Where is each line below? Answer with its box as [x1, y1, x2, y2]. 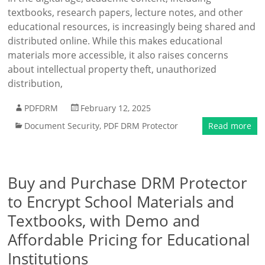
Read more [208, 120, 251, 131]
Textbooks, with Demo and [8, 210, 201, 231]
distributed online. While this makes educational [8, 34, 223, 47]
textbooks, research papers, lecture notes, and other [8, 6, 244, 19]
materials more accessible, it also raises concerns [8, 49, 229, 62]
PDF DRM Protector [104, 120, 179, 131]
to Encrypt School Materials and [8, 191, 235, 212]
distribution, [8, 77, 63, 90]
